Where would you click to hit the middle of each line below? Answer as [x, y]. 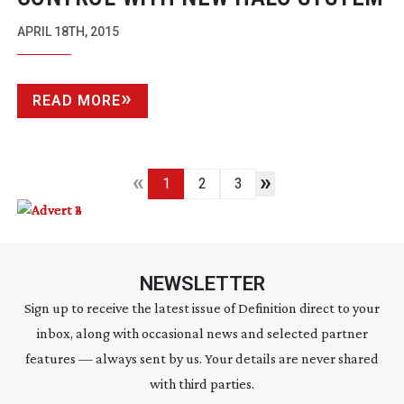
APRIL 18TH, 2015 [68, 31]
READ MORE [76, 100]
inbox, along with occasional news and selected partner [202, 333]
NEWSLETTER [202, 283]
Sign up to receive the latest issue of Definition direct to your [202, 308]
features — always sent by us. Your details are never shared [202, 358]
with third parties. [202, 383]
